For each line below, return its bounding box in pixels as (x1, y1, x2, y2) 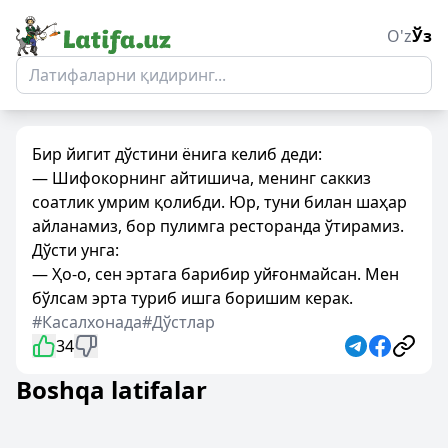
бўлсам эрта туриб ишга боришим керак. (32, 287, 353, 309)
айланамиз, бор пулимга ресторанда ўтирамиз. (32, 215, 404, 237)
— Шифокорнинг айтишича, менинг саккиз (32, 167, 371, 189)
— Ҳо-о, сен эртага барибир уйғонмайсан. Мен (32, 263, 399, 285)
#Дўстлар (142, 311, 215, 333)
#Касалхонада (32, 311, 142, 333)
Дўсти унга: (32, 239, 119, 261)
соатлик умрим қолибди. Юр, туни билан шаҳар (32, 191, 407, 213)
